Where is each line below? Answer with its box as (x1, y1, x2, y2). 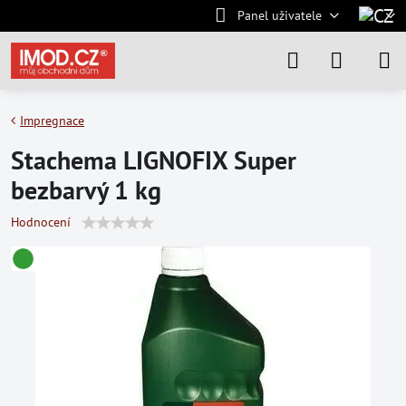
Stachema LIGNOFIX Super (11, 143, 296, 177)
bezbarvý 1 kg (11, 173, 161, 207)
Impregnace (20, 112, 84, 129)
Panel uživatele (237, 7, 322, 24)
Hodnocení (11, 214, 71, 230)
